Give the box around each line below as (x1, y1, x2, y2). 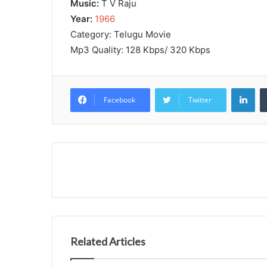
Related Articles (70, 234, 145, 248)
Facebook (104, 94, 135, 105)
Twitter (188, 94, 212, 105)
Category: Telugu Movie (70, 28, 171, 40)
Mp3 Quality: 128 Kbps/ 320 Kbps (70, 44, 210, 55)
